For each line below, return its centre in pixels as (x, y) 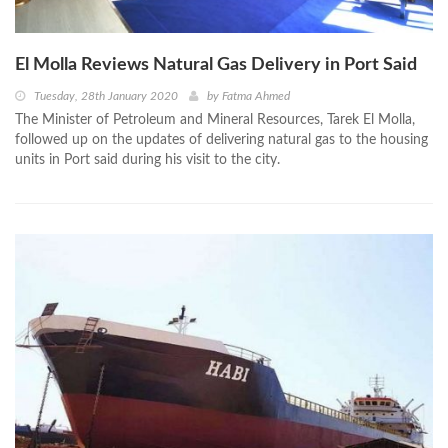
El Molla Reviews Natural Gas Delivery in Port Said (216, 65)
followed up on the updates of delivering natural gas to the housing (221, 140)
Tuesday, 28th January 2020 (106, 96)
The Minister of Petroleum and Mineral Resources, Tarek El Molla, (215, 120)
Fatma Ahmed (256, 96)
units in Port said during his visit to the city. (147, 160)
